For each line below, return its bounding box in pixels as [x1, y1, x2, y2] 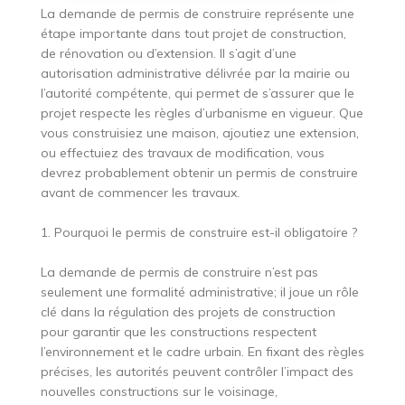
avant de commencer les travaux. [40, 184, 240, 202]
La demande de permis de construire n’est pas [40, 264, 318, 281]
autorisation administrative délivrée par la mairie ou [40, 65, 350, 82]
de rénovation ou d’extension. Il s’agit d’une [40, 45, 297, 62]
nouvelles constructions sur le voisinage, [40, 383, 278, 400]
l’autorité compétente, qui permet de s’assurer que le [40, 85, 354, 102]
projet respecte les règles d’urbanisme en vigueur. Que [40, 105, 363, 122]
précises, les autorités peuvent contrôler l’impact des [40, 363, 353, 381]
